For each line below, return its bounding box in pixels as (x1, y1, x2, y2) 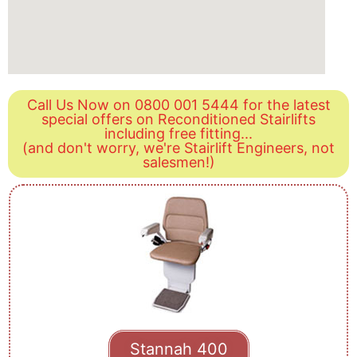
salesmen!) (142, 153, 215, 171)
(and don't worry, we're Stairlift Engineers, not (22, 139, 335, 156)
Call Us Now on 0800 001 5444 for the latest (26, 96, 331, 113)
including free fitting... (104, 124, 253, 142)
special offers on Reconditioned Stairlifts (41, 110, 316, 127)
